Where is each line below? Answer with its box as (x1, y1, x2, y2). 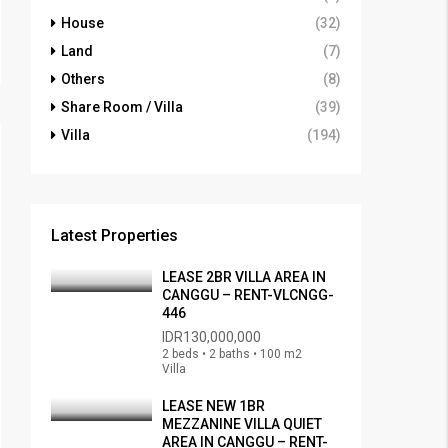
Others (61, 71, 105, 88)
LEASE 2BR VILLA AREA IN (162, 269, 326, 286)
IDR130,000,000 (162, 329, 261, 346)
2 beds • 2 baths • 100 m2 (162, 347, 302, 362)
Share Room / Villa (61, 99, 183, 116)
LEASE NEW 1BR (162, 398, 265, 415)
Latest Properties (51, 226, 178, 246)
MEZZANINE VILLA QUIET (162, 416, 322, 433)
